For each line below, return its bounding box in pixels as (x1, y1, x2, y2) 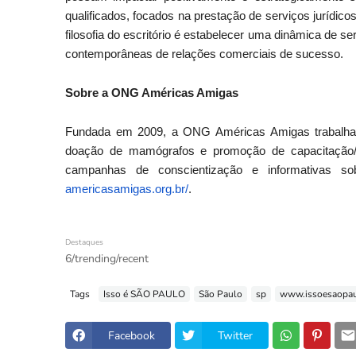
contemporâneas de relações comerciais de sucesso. (65, 48, 343, 60)
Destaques (65, 237, 103, 248)
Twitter (218, 327, 253, 343)
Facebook (108, 327, 155, 343)
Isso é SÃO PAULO (103, 287, 185, 300)
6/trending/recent (65, 251, 149, 266)
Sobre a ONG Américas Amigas (65, 87, 238, 99)
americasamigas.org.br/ (65, 183, 188, 195)
